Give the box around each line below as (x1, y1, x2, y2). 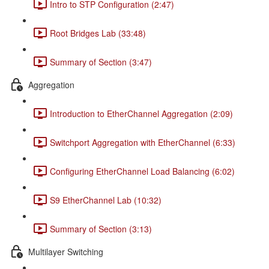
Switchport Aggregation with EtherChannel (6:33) (50, 136, 235, 148)
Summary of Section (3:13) (50, 222, 152, 235)
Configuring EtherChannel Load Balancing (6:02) (50, 165, 235, 177)
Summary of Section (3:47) (50, 55, 152, 68)
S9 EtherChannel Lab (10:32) (50, 193, 162, 206)
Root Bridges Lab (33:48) (50, 26, 146, 39)
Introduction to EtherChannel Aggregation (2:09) (50, 107, 233, 119)
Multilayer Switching (28, 245, 103, 258)
